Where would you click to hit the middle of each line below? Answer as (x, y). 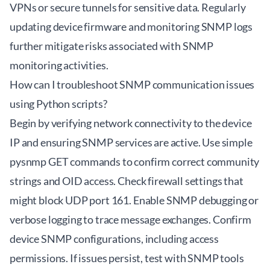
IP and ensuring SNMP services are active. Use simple (131, 142)
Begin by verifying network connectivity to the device (131, 123)
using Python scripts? (58, 104)
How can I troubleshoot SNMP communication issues (132, 84)
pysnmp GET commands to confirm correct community (135, 162)
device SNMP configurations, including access (114, 239)
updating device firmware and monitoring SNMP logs (131, 27)
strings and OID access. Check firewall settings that (127, 181)
